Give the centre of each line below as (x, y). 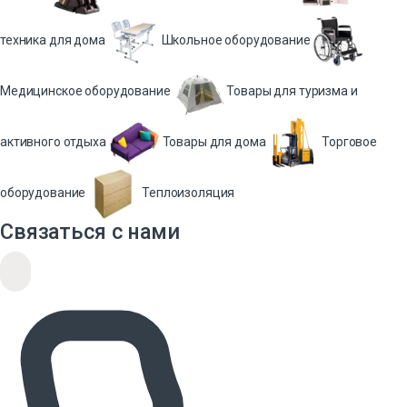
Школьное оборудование (236, 40)
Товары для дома (214, 141)
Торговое (350, 141)
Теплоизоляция (189, 192)
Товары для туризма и (292, 90)
